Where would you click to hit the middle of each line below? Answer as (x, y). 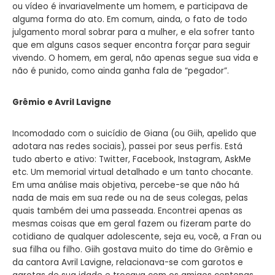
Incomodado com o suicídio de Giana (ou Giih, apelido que (134, 133)
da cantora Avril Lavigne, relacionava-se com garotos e (128, 262)
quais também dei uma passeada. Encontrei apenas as (127, 211)
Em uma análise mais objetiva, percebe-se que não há (126, 185)
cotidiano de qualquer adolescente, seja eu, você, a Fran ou (137, 236)
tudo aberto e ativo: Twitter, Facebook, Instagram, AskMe (132, 159)
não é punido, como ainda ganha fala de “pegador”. (121, 71)
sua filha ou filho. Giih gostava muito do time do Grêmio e (133, 249)
